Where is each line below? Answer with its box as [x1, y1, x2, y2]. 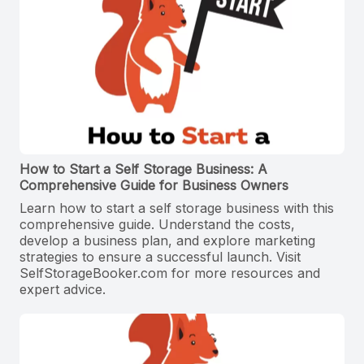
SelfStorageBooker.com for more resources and [19, 265, 320, 282]
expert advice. [19, 281, 106, 298]
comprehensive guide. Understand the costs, [19, 216, 295, 233]
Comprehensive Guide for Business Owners [19, 177, 288, 194]
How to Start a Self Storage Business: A [19, 161, 267, 178]
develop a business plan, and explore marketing [19, 232, 315, 249]
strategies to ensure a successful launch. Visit [19, 249, 301, 266]
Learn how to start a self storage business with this [19, 200, 334, 217]
